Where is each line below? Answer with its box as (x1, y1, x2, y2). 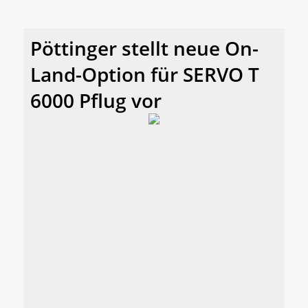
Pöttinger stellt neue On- (30, 34, 258, 61)
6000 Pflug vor (30, 87, 162, 113)
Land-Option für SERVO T (30, 60, 259, 87)
